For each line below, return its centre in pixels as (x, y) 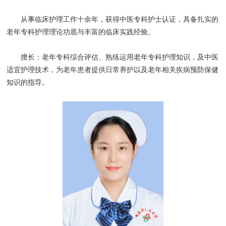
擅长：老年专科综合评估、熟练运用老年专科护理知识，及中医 (113, 58)
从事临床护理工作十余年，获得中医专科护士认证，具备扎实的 (113, 20)
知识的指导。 (28, 83)
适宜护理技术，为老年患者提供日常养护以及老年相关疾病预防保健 (113, 70)
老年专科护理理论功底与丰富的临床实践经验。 (81, 32)
